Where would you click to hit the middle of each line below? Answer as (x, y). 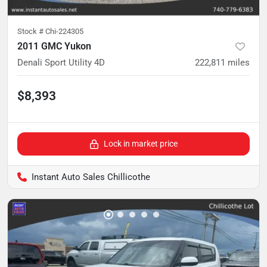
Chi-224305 (64, 31)
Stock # (31, 31)
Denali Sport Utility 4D (61, 62)
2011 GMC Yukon (54, 46)
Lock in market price (141, 143)
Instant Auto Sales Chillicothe (91, 177)
